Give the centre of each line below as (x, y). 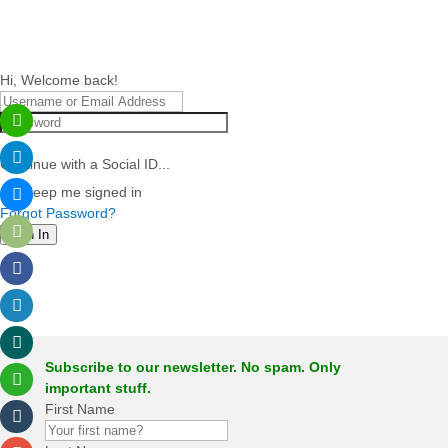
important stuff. (97, 388)
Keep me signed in (83, 192)
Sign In (28, 234)
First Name (79, 409)
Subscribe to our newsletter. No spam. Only (192, 367)
